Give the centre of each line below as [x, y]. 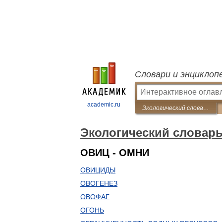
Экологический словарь [206, 108]
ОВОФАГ [95, 197]
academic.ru [104, 105]
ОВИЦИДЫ [98, 170]
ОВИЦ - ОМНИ [115, 153]
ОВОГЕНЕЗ [99, 183]
